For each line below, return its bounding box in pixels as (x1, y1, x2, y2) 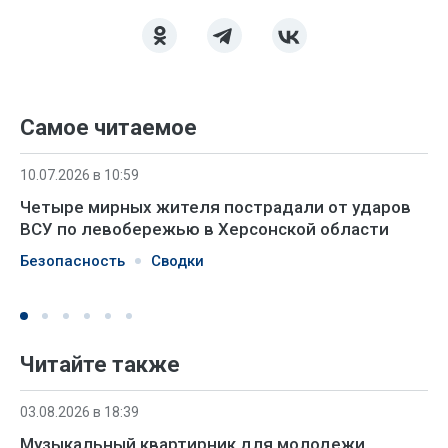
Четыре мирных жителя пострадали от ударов (20, 196, 411, 217)
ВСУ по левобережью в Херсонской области (20, 218, 389, 239)
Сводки (151, 251, 204, 270)
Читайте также (20, 351, 180, 377)
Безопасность (20, 251, 125, 270)
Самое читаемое (20, 114, 197, 140)
